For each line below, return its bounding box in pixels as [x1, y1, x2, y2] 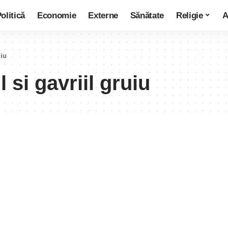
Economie [37, 10, 76, 20]
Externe [88, 10, 118, 20]
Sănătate [130, 10, 164, 20]
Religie [176, 10, 203, 20]
